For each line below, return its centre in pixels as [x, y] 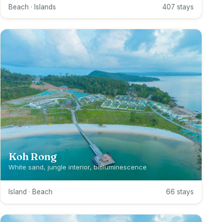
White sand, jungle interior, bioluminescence [78, 167]
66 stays [180, 192]
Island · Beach [30, 192]
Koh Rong [32, 156]
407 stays [178, 7]
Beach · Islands [32, 7]
